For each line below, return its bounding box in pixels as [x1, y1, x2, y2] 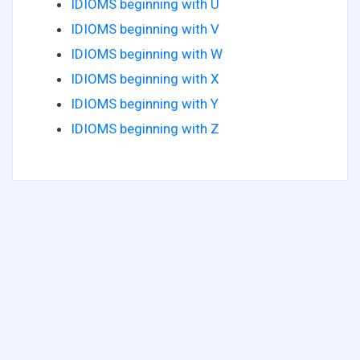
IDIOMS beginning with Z [71, 120, 219, 137]
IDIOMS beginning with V [71, 20, 219, 37]
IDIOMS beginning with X [71, 70, 219, 87]
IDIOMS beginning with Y [71, 95, 219, 112]
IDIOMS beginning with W [71, 45, 223, 62]
